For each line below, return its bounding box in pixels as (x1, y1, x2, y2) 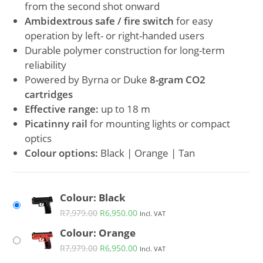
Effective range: (25, 102, 99, 116)
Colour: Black (60, 191, 126, 205)
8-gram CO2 (150, 73, 206, 87)
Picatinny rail (25, 117, 88, 131)
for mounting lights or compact (87, 117, 231, 131)
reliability (25, 58, 67, 72)
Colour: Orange (60, 226, 136, 240)
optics (25, 131, 52, 146)
